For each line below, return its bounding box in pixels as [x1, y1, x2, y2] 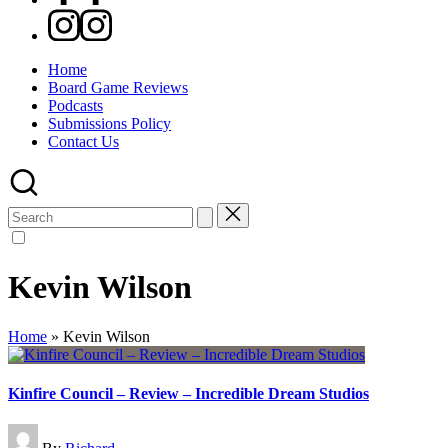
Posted [7, 423, 49, 441]
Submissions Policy [48, 115, 171, 132]
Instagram [47, 8, 109, 25]
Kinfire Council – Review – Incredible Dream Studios [8, 385, 369, 403]
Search [7, 202, 50, 219]
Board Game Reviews [48, 79, 188, 96]
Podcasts [48, 97, 103, 114]
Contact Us [48, 133, 119, 150]
